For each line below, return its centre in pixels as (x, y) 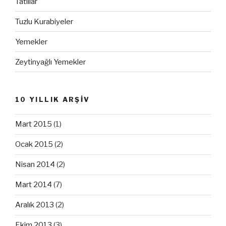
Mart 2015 (34, 124)
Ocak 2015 (34, 145)
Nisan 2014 (35, 165)
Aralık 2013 (35, 205)
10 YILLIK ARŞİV (53, 100)
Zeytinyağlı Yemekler (50, 62)
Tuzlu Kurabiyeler (44, 21)
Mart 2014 (34, 185)
